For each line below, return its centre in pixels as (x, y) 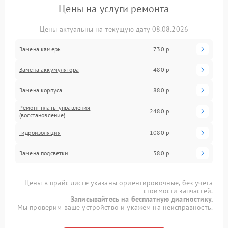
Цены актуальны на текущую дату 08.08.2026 (114, 29)
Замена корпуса (41, 90)
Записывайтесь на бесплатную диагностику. (142, 199)
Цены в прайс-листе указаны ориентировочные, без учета (119, 182)
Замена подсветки (44, 153)
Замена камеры (40, 49)
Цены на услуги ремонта (114, 8)
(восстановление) (42, 115)
